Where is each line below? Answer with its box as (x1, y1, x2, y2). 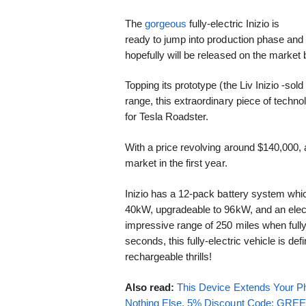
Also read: (124, 281, 177, 293)
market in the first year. (124, 157, 227, 169)
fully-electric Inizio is (186, 17, 280, 29)
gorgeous (144, 17, 187, 29)
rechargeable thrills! (124, 250, 212, 262)
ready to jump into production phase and (124, 33, 304, 45)
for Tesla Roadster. (124, 111, 209, 123)
